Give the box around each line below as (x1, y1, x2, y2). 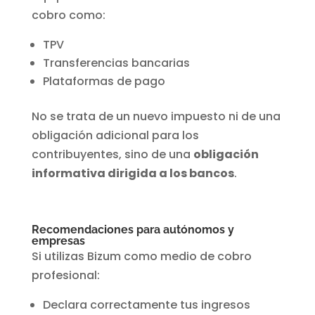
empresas (31, 234, 85, 248)
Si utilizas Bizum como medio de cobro (31, 248, 252, 265)
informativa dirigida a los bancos (31, 165, 234, 182)
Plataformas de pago (42, 73, 165, 90)
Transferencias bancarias (42, 55, 190, 72)
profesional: (31, 267, 100, 284)
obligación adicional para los (31, 127, 199, 144)
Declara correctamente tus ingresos (42, 297, 250, 314)
